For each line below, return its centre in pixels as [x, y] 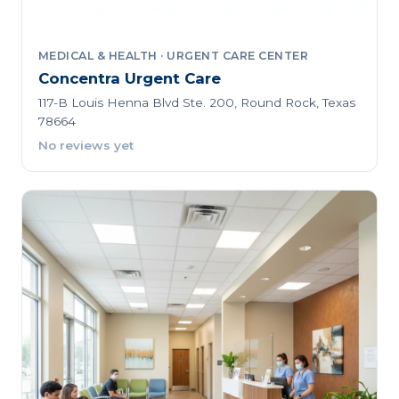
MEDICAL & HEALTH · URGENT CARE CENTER [173, 55]
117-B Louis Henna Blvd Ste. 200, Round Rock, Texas [196, 102]
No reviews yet [85, 146]
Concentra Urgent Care [129, 79]
